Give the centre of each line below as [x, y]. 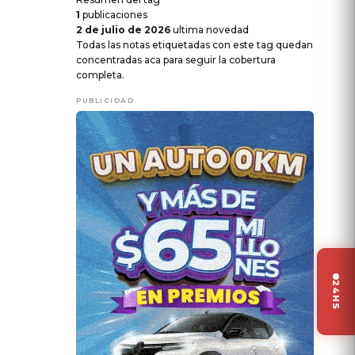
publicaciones [115, 14]
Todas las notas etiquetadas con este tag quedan [195, 44]
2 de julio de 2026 [123, 29]
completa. [100, 74]
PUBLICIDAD [105, 100]
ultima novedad [211, 29]
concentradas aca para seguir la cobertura [176, 59]
